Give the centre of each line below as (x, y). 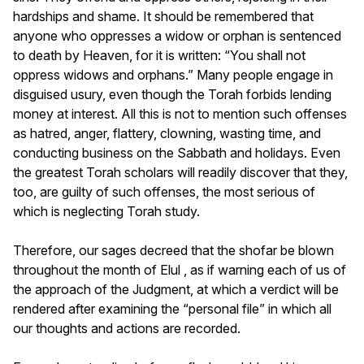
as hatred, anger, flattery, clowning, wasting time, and (167, 133)
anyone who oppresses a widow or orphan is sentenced (177, 35)
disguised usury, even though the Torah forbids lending (172, 94)
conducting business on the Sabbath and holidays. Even (177, 152)
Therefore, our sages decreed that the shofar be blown (173, 250)
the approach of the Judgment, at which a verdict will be (176, 289)
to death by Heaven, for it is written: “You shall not (159, 55)
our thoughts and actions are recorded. (127, 328)
